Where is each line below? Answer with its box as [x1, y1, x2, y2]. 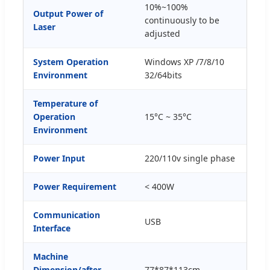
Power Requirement [33, 180, 116, 192]
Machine [33, 250, 68, 262]
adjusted [145, 27, 180, 39]
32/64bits [145, 69, 182, 81]
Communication [33, 209, 100, 221]
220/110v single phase [145, 152, 235, 164]
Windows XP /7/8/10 [145, 55, 224, 67]
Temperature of [33, 97, 98, 109]
